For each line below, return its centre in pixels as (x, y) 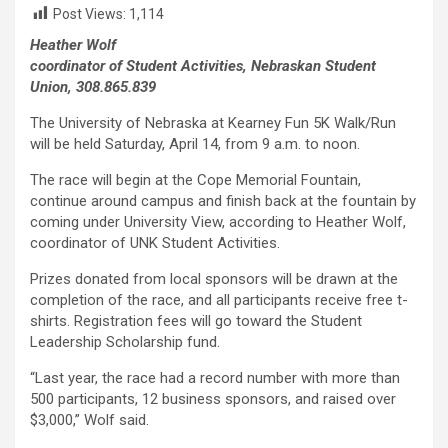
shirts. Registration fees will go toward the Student (196, 321)
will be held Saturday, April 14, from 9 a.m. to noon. (195, 144)
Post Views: (89, 14)
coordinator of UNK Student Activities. (155, 243)
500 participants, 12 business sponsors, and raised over (213, 399)
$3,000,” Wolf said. (89, 420)
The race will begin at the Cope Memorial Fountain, (195, 180)
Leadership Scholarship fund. (125, 342)
